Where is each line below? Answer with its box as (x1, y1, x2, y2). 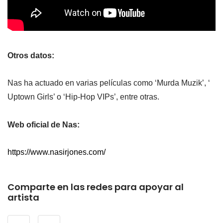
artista (7, 191, 39, 204)
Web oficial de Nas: (7, 120, 80, 129)
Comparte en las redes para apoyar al (7, 180, 184, 193)
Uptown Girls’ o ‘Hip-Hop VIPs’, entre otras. (7, 93, 159, 102)
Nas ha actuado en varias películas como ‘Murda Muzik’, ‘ (7, 79, 210, 88)
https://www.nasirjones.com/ (7, 147, 106, 156)
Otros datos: (7, 51, 54, 60)
